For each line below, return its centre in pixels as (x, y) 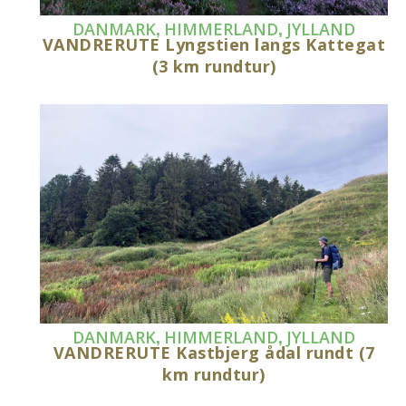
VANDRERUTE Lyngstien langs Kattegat (214, 44)
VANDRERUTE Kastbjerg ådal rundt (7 (214, 353)
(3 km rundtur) (214, 66)
